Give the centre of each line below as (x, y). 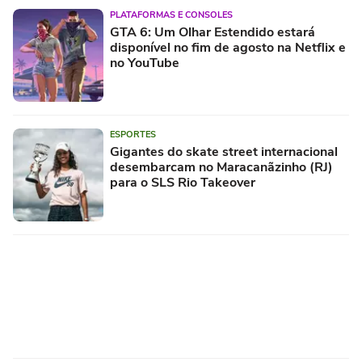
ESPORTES (133, 134)
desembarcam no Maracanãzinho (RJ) (221, 167)
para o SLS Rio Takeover (183, 182)
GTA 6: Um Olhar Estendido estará (213, 32)
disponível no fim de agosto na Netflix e (228, 47)
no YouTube (145, 63)
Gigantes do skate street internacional (224, 152)
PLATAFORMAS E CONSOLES (171, 15)
